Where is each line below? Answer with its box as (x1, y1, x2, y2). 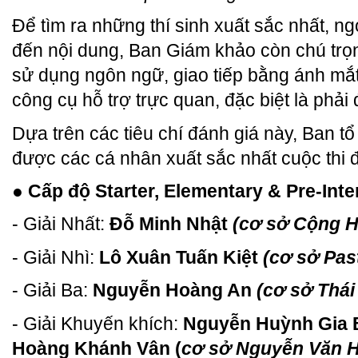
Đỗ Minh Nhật (109, 213, 233, 235)
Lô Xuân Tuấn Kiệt (99, 246, 263, 268)
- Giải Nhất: (12, 213, 109, 235)
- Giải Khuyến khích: (12, 312, 183, 334)
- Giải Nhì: (12, 246, 99, 268)
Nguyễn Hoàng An (93, 280, 257, 301)
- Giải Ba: (12, 280, 93, 301)
